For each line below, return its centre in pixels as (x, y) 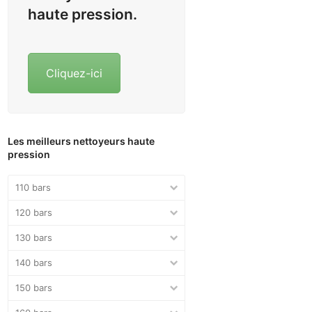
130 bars (34, 237)
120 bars (34, 212)
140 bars (34, 262)
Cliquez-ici (75, 73)
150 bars (34, 287)
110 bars (33, 187)
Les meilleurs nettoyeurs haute (81, 141)
